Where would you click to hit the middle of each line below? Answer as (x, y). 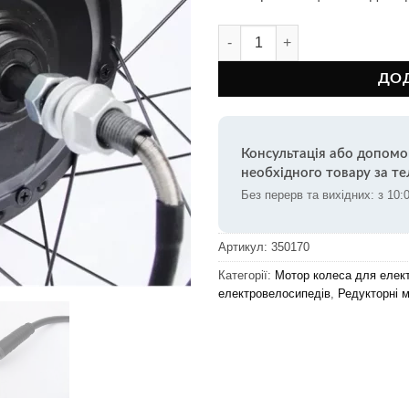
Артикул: (245, 246)
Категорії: (246, 275)
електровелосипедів (274, 293)
